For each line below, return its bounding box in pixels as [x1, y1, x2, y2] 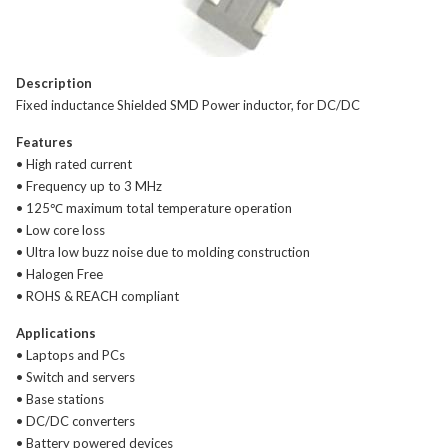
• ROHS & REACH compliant [16, 288, 179, 304]
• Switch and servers [16, 369, 135, 385]
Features [16, 134, 73, 150]
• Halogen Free [16, 266, 103, 282]
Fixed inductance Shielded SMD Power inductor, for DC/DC [16, 97, 360, 113]
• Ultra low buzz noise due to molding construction [16, 244, 310, 260]
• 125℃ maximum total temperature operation [16, 200, 292, 216]
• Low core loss [16, 222, 105, 238]
